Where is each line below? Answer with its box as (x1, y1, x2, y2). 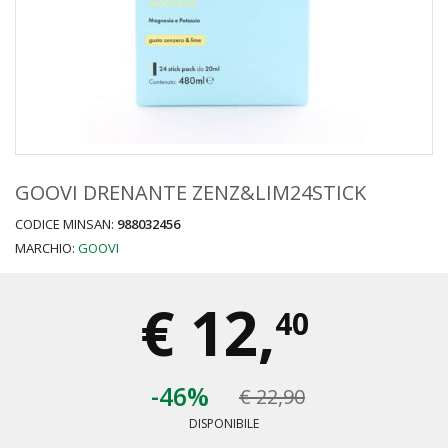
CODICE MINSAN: (15, 215, 117, 234)
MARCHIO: (15, 239, 78, 258)
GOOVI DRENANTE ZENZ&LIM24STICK (15, 179, 366, 207)
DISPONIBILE (189, 415, 259, 433)
